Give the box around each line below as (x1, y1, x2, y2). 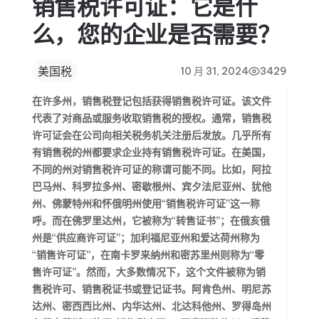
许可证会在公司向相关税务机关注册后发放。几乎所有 (31, 129, 271, 142)
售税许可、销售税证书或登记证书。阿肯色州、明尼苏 (31, 283, 271, 296)
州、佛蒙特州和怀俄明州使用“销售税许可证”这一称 (31, 197, 260, 210)
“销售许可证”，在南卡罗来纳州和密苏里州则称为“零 (31, 249, 264, 261)
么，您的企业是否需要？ (31, 20, 281, 48)
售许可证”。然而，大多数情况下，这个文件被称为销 (31, 266, 266, 278)
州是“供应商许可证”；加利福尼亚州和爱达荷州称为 (31, 231, 260, 244)
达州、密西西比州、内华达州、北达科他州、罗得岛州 (31, 300, 271, 313)
